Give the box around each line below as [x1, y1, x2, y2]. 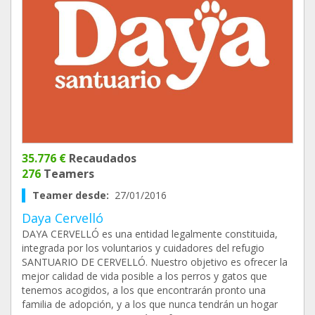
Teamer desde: [32, 188, 115, 202]
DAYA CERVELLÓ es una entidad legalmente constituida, [22, 227, 278, 240]
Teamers [41, 166, 94, 181]
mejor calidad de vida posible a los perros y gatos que [22, 269, 267, 283]
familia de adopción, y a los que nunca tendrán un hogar [22, 297, 278, 311]
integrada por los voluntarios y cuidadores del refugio [22, 241, 264, 255]
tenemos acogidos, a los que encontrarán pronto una [22, 283, 266, 297]
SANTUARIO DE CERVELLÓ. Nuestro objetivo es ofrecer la [22, 255, 288, 269]
